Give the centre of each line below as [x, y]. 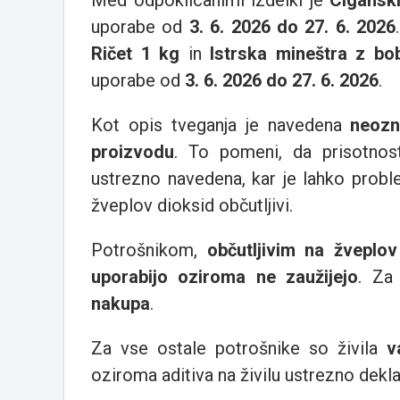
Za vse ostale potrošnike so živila [239, 349]
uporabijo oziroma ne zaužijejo [225, 277]
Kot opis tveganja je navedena [221, 125]
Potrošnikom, [149, 250]
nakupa [121, 304]
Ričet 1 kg [136, 54]
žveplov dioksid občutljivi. [192, 206]
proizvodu [133, 152]
